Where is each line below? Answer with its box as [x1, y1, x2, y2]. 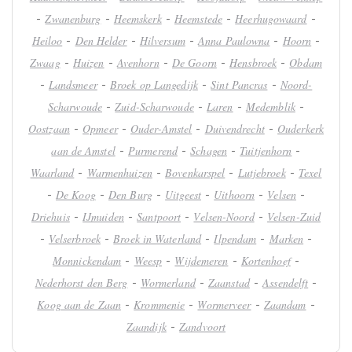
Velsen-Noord [193, 209, 255, 225]
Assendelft [262, 275, 309, 291]
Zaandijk [126, 319, 167, 335]
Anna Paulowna [198, 33, 270, 49]
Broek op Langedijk [110, 77, 198, 93]
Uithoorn [214, 187, 255, 203]
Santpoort [137, 209, 181, 225]
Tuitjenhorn [240, 143, 292, 159]
